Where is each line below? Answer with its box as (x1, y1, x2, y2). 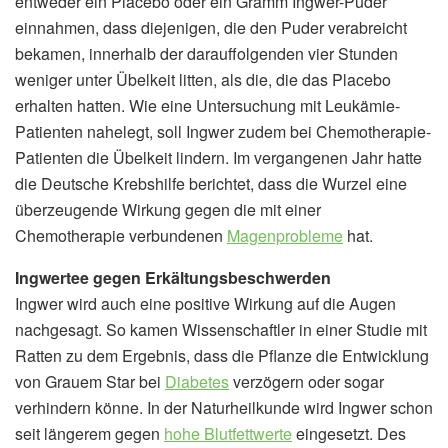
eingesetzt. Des (292, 421, 406, 445)
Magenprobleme (227, 223, 343, 247)
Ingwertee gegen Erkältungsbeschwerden (15, 265, 331, 289)
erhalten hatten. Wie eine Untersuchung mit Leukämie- (15, 93, 400, 117)
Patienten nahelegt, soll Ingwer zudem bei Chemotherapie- (15, 119, 431, 143)
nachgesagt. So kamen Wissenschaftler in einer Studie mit (15, 317, 427, 341)
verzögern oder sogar (229, 369, 384, 393)
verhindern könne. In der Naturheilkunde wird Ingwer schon (15, 395, 433, 419)
